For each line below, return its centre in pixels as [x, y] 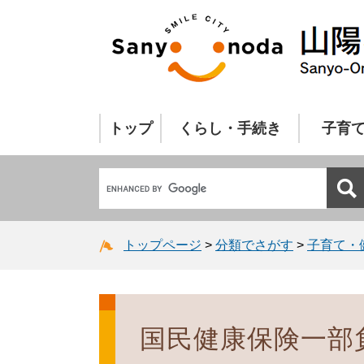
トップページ [162, 245]
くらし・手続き [230, 128]
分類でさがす [254, 245]
